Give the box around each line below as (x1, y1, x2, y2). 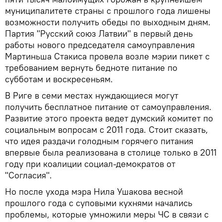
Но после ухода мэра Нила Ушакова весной (5, 186, 183, 198)
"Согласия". (5, 169, 52, 181)
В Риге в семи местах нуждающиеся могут (5, 90, 178, 102)
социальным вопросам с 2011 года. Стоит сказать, (5, 124, 208, 136)
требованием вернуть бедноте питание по (5, 62, 177, 74)
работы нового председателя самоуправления (5, 39, 195, 51)
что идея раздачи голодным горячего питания (5, 135, 193, 147)
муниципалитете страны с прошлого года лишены (5, 5, 211, 17)
